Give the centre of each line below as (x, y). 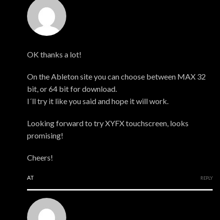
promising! (45, 136)
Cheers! (40, 158)
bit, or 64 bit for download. (72, 89)
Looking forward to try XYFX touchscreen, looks (108, 123)
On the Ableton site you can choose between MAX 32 (116, 77)
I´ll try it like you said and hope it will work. (98, 101)
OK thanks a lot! (54, 55)
